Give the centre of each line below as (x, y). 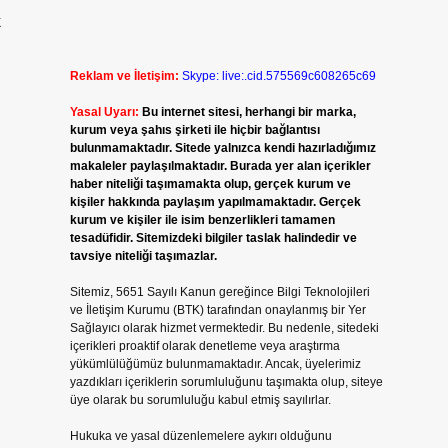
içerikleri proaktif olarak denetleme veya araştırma (204, 346)
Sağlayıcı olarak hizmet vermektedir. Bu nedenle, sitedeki (224, 328)
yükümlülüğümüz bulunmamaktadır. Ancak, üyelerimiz (215, 364)
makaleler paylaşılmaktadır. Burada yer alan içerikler (220, 166)
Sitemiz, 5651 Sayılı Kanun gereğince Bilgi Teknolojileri (219, 292)
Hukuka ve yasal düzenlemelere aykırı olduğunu (200, 436)
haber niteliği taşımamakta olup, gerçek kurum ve (210, 184)
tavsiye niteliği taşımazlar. (143, 256)
